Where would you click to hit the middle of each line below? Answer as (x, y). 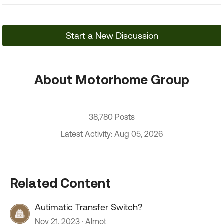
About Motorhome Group (112, 79)
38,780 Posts (112, 117)
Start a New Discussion (112, 36)
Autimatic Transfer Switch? (89, 207)
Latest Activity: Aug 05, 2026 (112, 134)
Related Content (60, 183)
